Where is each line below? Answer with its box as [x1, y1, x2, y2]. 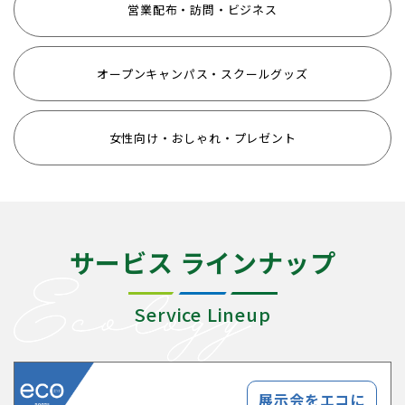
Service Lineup [134, 301, 271, 327]
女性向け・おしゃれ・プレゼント [108, 129, 297, 146]
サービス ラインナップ [69, 244, 336, 280]
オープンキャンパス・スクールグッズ [97, 65, 308, 82]
